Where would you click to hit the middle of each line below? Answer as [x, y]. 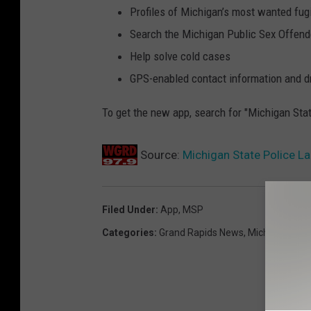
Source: [160, 155]
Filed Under [129, 210]
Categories [128, 233]
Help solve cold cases [180, 57]
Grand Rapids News [201, 233]
